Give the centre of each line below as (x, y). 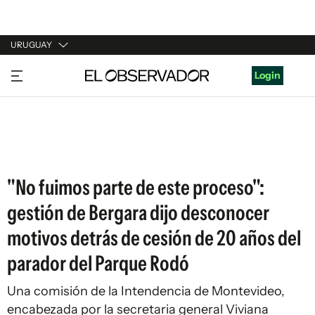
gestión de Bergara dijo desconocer (138, 213)
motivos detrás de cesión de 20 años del (154, 238)
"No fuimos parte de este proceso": (136, 187)
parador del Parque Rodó (98, 263)
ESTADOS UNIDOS (54, 151)
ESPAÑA (30, 124)
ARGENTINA (39, 98)
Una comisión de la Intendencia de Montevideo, (146, 291)
